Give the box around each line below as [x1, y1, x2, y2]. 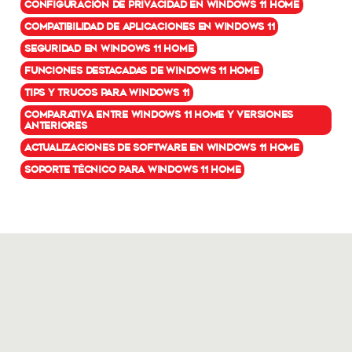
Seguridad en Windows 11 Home [24, 42, 194, 54]
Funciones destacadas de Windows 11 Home [24, 64, 259, 76]
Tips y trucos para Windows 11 [24, 86, 190, 98]
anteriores [24, 119, 87, 131]
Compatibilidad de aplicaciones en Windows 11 [24, 20, 275, 32]
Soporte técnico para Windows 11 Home [24, 163, 241, 175]
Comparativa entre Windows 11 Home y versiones [24, 108, 294, 120]
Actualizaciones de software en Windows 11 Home [24, 141, 299, 153]
